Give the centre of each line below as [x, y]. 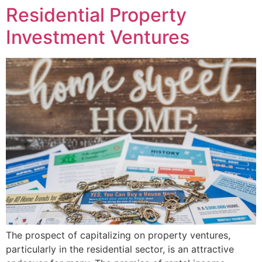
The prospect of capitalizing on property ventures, [118, 235]
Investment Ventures [98, 37]
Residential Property [96, 15]
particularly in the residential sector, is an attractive [120, 249]
